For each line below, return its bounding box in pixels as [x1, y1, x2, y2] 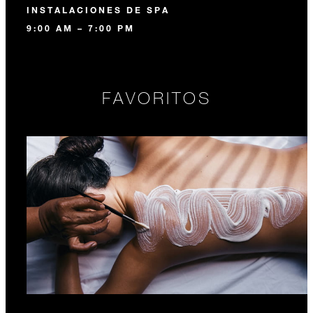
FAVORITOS [101, 87, 212, 108]
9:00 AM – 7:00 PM [27, 22, 135, 34]
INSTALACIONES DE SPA [27, 4, 170, 15]
